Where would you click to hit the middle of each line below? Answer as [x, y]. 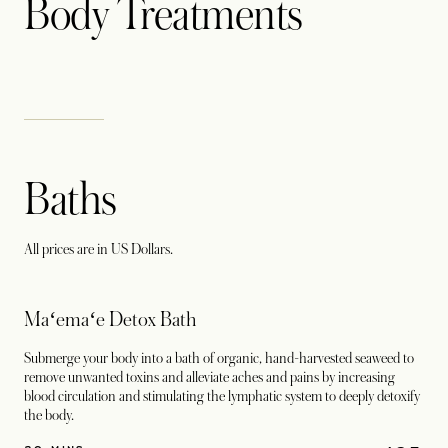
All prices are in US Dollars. [98, 249]
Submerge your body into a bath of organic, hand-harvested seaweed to [219, 358]
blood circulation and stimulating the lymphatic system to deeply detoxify [222, 396]
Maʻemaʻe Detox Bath [110, 320]
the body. [49, 415]
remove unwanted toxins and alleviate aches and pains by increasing [209, 377]
